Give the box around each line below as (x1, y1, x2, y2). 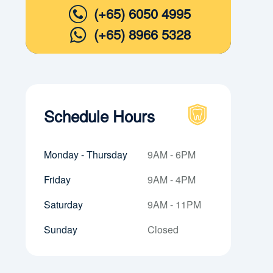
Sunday (43, 222, 77, 236)
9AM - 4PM (147, 172, 196, 186)
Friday (43, 172, 71, 186)
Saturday (43, 197, 83, 211)
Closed (147, 222, 179, 236)
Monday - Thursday (43, 147, 127, 161)
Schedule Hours (43, 104, 155, 127)
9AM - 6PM (147, 147, 196, 161)
